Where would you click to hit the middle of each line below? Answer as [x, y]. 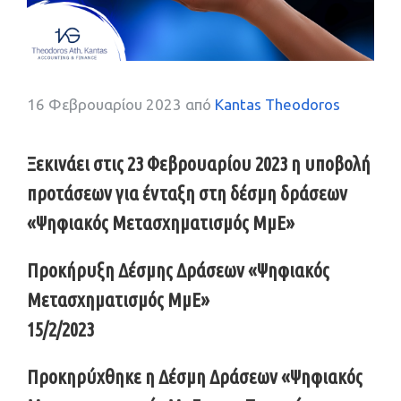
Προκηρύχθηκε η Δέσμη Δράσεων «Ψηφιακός [195, 376]
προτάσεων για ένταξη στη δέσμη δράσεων [187, 192]
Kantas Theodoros [277, 104]
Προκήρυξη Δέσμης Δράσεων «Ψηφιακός [178, 269]
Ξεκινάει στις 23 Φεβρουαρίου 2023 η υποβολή [199, 163]
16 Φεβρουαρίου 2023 [104, 104]
